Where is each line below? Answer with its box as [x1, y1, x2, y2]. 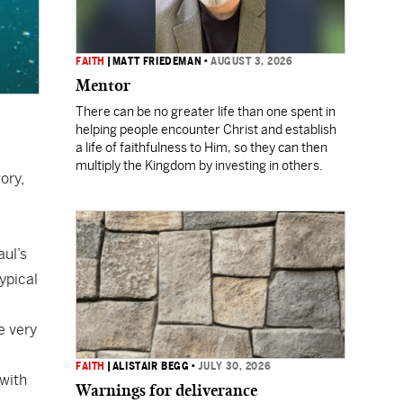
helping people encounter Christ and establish [76, 122, 336, 137]
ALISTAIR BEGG [112, 360, 190, 372]
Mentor [76, 76, 130, 95]
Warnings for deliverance [76, 381, 257, 400]
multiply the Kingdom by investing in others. [76, 158, 325, 173]
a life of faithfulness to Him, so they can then [76, 140, 327, 155]
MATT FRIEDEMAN [112, 55, 202, 67]
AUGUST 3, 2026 [210, 55, 293, 67]
